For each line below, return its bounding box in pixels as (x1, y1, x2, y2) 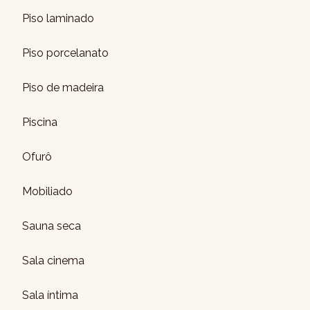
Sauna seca (22, 219, 81, 232)
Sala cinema (22, 254, 84, 267)
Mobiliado (22, 185, 73, 198)
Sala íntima (22, 289, 78, 302)
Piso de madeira (22, 81, 104, 94)
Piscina (22, 116, 57, 129)
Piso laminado (22, 12, 94, 25)
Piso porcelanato (22, 46, 109, 60)
